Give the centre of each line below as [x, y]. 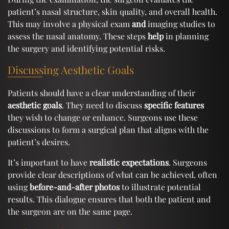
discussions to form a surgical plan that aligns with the [108, 129]
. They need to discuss [103, 105]
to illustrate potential [160, 187]
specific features [174, 105]
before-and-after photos [75, 187]
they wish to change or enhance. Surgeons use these [103, 117]
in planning [186, 36]
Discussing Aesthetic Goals [71, 69]
